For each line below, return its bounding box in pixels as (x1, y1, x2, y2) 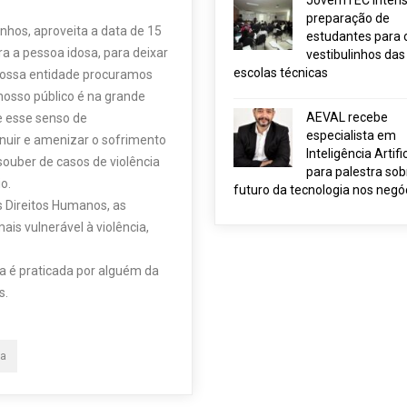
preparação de (305, 11, 390, 25)
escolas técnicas (233, 65, 328, 80)
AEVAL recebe (305, 110, 388, 124)
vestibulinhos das (305, 47, 405, 62)
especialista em (305, 128, 396, 143)
